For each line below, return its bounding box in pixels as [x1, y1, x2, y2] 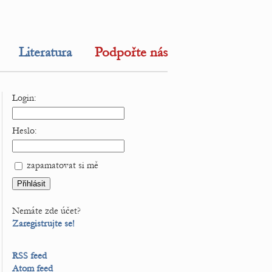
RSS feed [12, 250, 47, 261]
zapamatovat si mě [24, 160, 98, 171]
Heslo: [12, 125, 37, 136]
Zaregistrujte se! [12, 218, 75, 229]
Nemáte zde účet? [12, 205, 81, 216]
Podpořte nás [95, 44, 168, 60]
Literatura [19, 44, 72, 60]
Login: [12, 92, 36, 103]
